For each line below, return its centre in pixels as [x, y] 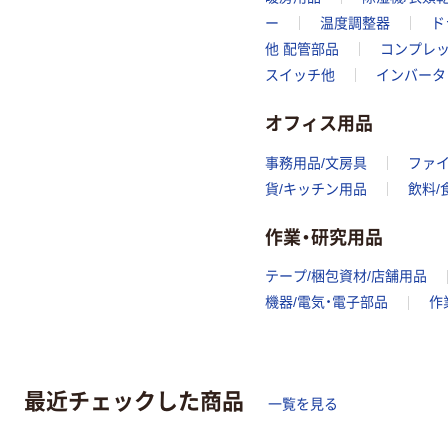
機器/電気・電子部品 [326, 302]
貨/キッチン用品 [316, 188]
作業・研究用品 [324, 235]
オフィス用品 [319, 122]
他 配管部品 [302, 48]
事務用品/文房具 [316, 162]
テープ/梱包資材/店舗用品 [346, 276]
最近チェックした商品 [134, 399]
